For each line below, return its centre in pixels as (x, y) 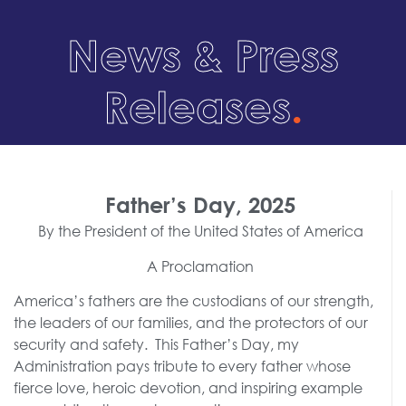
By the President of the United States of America (200, 231)
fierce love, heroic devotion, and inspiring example (188, 387)
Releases (197, 106)
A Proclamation (200, 266)
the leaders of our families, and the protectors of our (191, 322)
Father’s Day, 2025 (200, 205)
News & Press (203, 55)
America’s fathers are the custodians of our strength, (193, 300)
